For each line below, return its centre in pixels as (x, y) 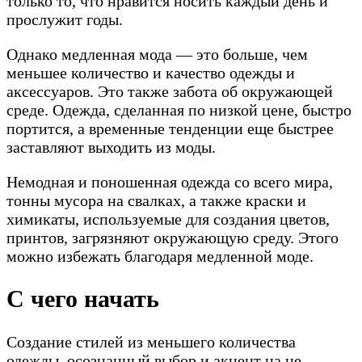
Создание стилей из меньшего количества (151, 342)
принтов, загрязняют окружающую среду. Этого (173, 237)
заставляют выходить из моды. (111, 147)
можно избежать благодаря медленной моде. (160, 256)
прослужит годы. (65, 19)
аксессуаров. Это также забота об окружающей (170, 91)
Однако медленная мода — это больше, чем (157, 54)
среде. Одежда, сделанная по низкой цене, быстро (179, 109)
